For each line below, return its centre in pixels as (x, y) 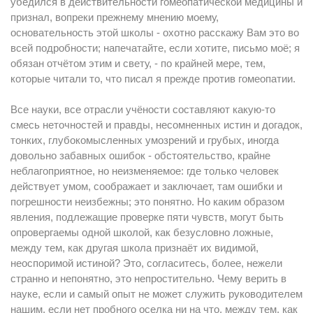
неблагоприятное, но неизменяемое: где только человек (145, 171)
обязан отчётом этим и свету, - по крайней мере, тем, (138, 63)
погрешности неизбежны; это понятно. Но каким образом (147, 202)
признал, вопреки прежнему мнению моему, (115, 17)
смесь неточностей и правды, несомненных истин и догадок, (156, 125)
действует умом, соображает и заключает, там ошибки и (146, 186)
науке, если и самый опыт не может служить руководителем (156, 294)
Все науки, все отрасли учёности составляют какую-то (143, 109)
